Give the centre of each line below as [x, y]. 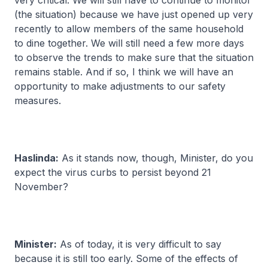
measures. [38, 100]
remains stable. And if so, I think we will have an [124, 72]
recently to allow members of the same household [129, 29]
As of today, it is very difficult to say [139, 244]
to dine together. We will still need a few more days [129, 43]
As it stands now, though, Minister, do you [156, 158]
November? [41, 187]
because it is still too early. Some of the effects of [126, 258]
